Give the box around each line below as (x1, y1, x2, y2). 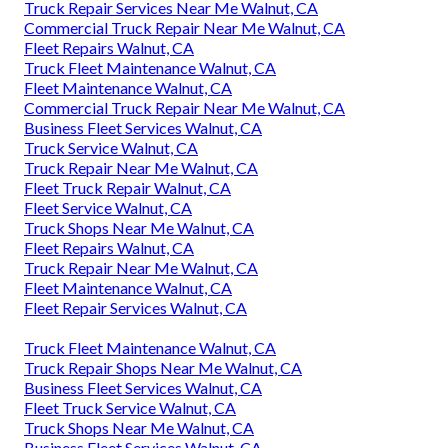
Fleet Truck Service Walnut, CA (24, 397, 236, 417)
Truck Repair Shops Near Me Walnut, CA (24, 357, 302, 377)
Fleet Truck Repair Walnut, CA (24, 177, 231, 197)
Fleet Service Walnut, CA (24, 197, 192, 217)
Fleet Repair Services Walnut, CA (24, 297, 247, 317)
